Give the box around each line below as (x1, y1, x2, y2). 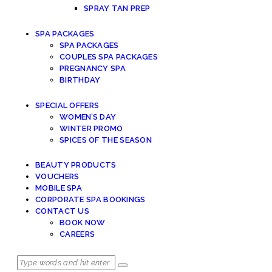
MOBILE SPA (35, 183, 82, 193)
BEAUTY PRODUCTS (35, 160, 117, 170)
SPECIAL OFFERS (35, 100, 100, 110)
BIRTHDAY (59, 75, 101, 84)
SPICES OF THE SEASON (59, 135, 152, 144)
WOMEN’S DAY (59, 112, 117, 121)
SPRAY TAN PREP (84, 4, 151, 13)
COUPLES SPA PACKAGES (59, 52, 158, 61)
